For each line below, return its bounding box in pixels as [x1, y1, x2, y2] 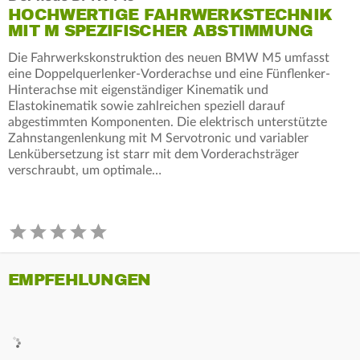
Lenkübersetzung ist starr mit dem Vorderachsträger [8, 147, 299, 161]
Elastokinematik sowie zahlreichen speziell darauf [8, 99, 285, 112]
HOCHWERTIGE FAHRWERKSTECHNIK [8, 4, 333, 25]
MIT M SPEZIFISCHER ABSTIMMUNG [8, 20, 313, 41]
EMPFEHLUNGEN [8, 269, 151, 290]
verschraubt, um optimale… [8, 163, 162, 177]
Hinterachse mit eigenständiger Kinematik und [8, 83, 268, 96]
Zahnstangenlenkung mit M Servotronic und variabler [8, 131, 309, 145]
